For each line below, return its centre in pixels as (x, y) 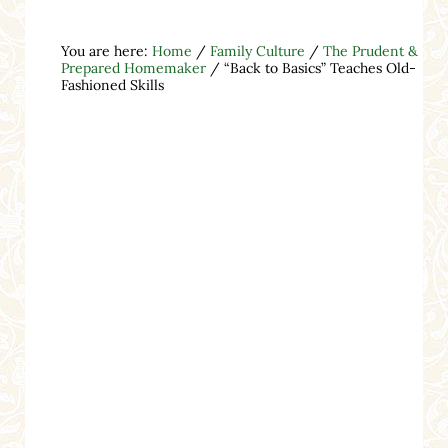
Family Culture (257, 50)
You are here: (106, 50)
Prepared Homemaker (133, 67)
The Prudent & (370, 50)
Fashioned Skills (112, 84)
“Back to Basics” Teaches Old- (317, 67)
